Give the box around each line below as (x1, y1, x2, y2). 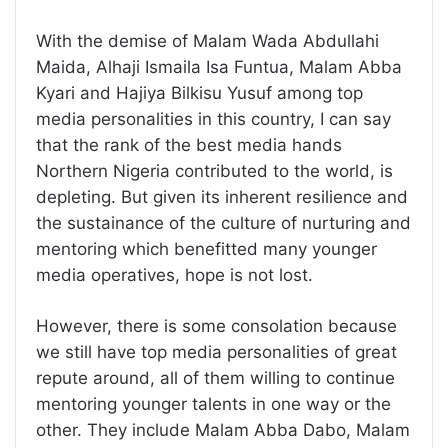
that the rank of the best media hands (36, 134, 342, 155)
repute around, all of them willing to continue (36, 367, 395, 388)
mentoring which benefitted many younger (36, 238, 377, 259)
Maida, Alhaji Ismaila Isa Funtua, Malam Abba (36, 56, 402, 77)
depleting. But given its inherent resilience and (36, 186, 408, 207)
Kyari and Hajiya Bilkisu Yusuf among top (36, 82, 363, 103)
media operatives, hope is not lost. (36, 264, 313, 285)
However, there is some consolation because (36, 315, 397, 336)
